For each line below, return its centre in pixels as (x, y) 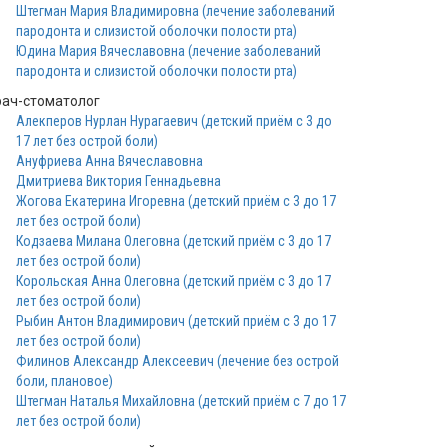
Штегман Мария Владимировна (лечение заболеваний (175, 11)
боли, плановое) (64, 381)
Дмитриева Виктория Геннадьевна (118, 181)
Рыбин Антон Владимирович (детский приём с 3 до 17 (176, 321)
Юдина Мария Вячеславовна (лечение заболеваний (168, 51)
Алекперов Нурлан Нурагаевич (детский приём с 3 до (174, 121)
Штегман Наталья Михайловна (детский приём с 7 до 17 (181, 401)
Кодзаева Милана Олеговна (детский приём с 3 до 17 (173, 241)
